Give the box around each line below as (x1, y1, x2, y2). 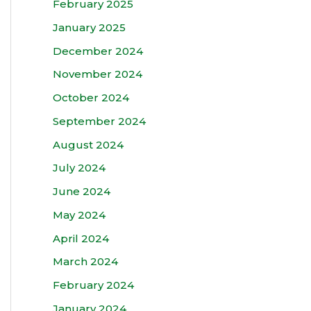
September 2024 (53, 114, 146, 128)
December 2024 (53, 44, 143, 58)
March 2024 (53, 255, 118, 269)
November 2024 (53, 67, 142, 81)
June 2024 (53, 185, 110, 198)
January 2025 (53, 20, 126, 34)
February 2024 (53, 278, 134, 292)
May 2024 (53, 208, 106, 221)
